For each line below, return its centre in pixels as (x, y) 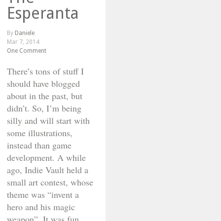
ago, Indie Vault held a (48, 170)
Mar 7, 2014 (23, 42)
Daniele (25, 33)
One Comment (27, 51)
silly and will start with (48, 120)
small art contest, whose (50, 182)
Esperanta (43, 13)
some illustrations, (40, 133)
